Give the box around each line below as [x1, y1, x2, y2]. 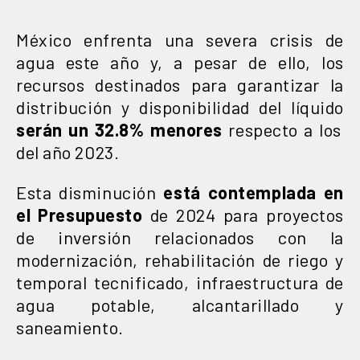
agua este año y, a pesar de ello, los [16, 51, 344, 72]
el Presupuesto [16, 203, 143, 225]
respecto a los [222, 118, 342, 140]
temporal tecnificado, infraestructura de [16, 271, 344, 292]
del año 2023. [16, 141, 120, 162]
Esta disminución [16, 181, 157, 202]
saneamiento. [16, 316, 124, 337]
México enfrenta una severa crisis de [16, 28, 344, 50]
